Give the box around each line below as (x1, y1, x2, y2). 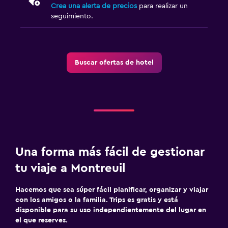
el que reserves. (15, 216, 68, 224)
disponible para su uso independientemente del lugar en (15, 206, 206, 214)
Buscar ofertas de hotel (74, 59, 154, 66)
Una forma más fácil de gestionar (15, 146, 205, 158)
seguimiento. (51, 12, 93, 20)
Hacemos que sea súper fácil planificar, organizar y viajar (15, 186, 208, 193)
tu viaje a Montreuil (15, 162, 125, 175)
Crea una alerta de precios (51, 2, 137, 10)
